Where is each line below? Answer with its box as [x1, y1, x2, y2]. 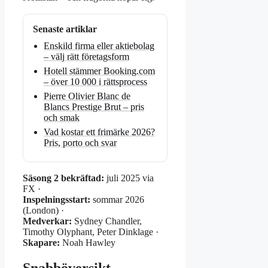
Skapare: [23, 237, 60, 248]
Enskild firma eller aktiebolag [44, 41, 154, 51]
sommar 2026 [90, 194, 144, 205]
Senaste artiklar [33, 24, 97, 35]
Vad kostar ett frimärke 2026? [44, 127, 155, 138]
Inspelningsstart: [23, 194, 90, 205]
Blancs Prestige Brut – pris [44, 102, 144, 112]
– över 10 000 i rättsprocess [44, 77, 147, 87]
